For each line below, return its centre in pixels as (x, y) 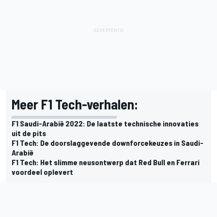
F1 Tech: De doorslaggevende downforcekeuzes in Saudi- (108, 143)
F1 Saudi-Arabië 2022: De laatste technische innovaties (105, 124)
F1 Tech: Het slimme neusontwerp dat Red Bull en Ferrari (106, 162)
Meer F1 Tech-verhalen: (75, 104)
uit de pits (29, 133)
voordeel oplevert (42, 172)
